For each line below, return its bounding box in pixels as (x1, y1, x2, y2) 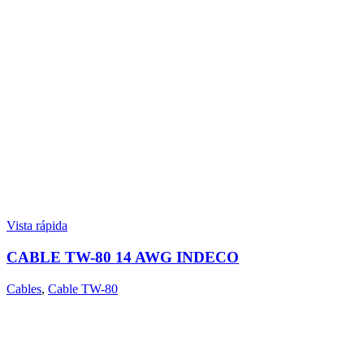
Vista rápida (6, 219, 67, 233)
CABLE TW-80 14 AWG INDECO (6, 248, 239, 266)
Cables (6, 281, 41, 296)
